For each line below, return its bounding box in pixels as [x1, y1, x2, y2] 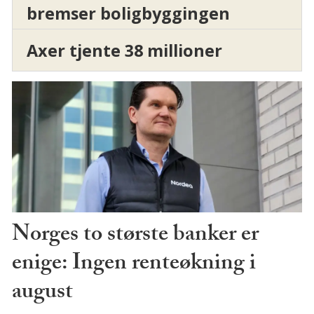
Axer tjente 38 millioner [26, 39, 222, 62]
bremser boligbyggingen [26, 1, 230, 25]
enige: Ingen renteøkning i [11, 246, 256, 285]
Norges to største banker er [11, 217, 259, 256]
